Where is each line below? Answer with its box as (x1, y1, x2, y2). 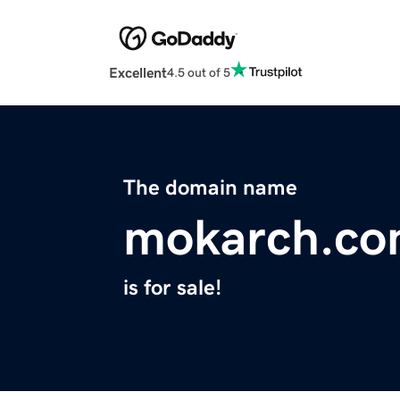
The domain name (123, 177, 297, 199)
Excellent (109, 65, 167, 80)
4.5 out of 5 (167, 65, 230, 79)
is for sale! (123, 277, 221, 299)
